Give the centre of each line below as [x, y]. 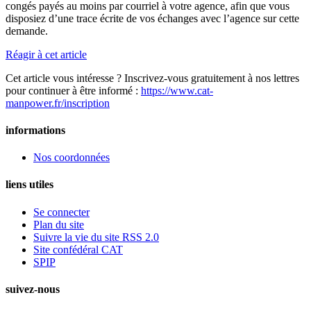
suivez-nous [33, 289]
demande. [27, 31]
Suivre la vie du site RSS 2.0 [96, 237]
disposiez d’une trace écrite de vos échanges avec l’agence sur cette [152, 18]
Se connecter [61, 212]
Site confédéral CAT [78, 249]
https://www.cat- [177, 90]
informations [35, 130]
